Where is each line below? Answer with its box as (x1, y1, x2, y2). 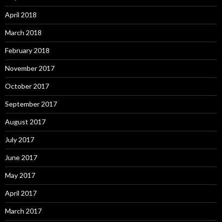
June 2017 (5, 153, 37, 162)
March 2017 (5, 206, 42, 215)
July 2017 (5, 135, 34, 144)
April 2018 (5, 10, 37, 19)
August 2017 (5, 117, 46, 126)
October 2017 (5, 81, 49, 90)
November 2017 (5, 63, 55, 72)
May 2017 (5, 170, 35, 179)
